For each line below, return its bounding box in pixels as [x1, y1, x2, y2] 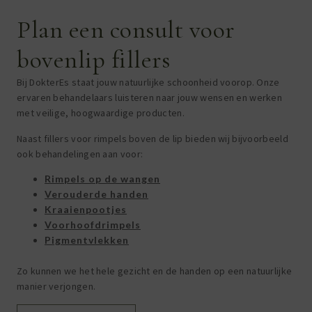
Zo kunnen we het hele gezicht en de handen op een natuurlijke [17, 265, 292, 278]
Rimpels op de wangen [45, 173, 160, 185]
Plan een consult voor [17, 15, 235, 45]
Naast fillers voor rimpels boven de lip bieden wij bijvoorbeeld [17, 132, 288, 145]
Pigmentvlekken [45, 234, 129, 247]
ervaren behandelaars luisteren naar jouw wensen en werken [17, 91, 283, 104]
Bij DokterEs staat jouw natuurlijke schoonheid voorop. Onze [17, 76, 280, 89]
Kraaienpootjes [45, 203, 127, 216]
